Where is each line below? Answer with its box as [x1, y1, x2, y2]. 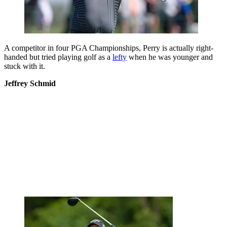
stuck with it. [4, 61, 45, 70]
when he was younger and [127, 52, 213, 61]
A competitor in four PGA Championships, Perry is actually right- [4, 43, 213, 52]
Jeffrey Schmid [4, 79, 56, 88]
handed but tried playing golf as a [4, 52, 112, 61]
